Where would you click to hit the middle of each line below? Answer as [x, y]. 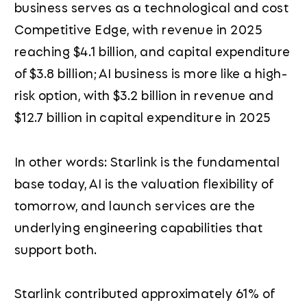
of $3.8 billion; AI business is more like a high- [151, 73]
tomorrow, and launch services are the [135, 205]
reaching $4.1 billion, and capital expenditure [152, 51]
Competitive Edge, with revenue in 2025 [138, 29]
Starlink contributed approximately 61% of [144, 292]
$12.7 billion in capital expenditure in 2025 [142, 117]
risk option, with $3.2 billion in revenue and [144, 95]
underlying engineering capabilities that [138, 226]
